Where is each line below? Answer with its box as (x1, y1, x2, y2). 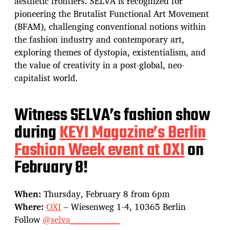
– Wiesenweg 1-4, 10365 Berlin (61, 199, 186, 214)
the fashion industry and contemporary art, (14, 32, 184, 46)
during (14, 120, 60, 146)
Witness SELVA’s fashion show (14, 102, 210, 129)
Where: (14, 199, 44, 214)
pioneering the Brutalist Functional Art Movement (14, 6, 209, 21)
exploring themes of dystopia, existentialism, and (14, 45, 206, 59)
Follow (14, 212, 43, 226)
